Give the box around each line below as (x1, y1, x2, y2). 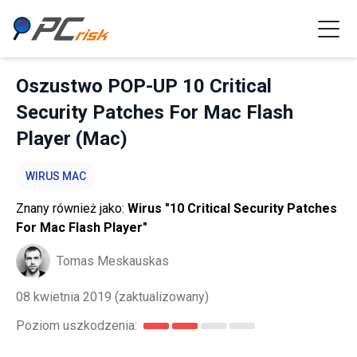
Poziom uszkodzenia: (16, 318, 137, 333)
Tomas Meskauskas (57, 253, 169, 269)
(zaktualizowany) (112, 289, 209, 304)
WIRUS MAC (25, 170, 86, 182)
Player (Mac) (16, 127, 127, 150)
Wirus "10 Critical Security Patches (127, 201, 337, 216)
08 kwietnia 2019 (16, 289, 112, 304)
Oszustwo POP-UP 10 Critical (16, 75, 272, 97)
